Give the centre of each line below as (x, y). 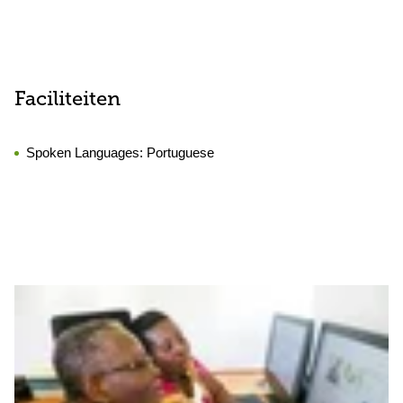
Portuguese (180, 152)
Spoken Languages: (86, 152)
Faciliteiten (67, 100)
